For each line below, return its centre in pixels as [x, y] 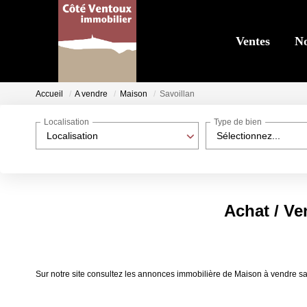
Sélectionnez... [248, 136]
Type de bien [238, 122]
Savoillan [177, 94]
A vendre [91, 94]
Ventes [253, 41]
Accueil [49, 94]
